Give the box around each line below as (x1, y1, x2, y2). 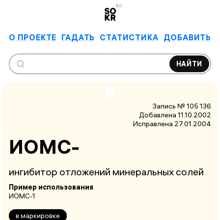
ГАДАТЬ (61, 32, 95, 42)
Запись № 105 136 (153, 101, 211, 110)
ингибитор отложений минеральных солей (9, 165, 204, 178)
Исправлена (133, 119, 173, 128)
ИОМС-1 (9, 192, 35, 201)
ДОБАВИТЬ (163, 32, 211, 42)
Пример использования (9, 183, 93, 192)
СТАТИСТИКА (100, 32, 159, 42)
